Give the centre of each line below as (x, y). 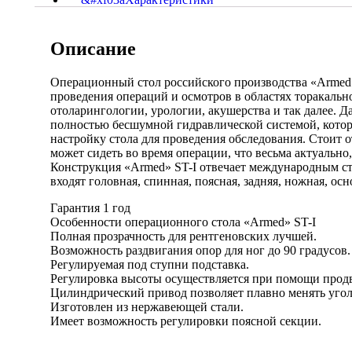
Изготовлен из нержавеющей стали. (147, 306)
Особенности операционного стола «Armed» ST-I (183, 222)
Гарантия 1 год (90, 207)
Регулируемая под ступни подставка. (149, 264)
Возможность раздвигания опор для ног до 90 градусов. (200, 250)
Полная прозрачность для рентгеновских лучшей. (183, 236)
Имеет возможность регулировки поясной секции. (185, 321)
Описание (93, 48)
